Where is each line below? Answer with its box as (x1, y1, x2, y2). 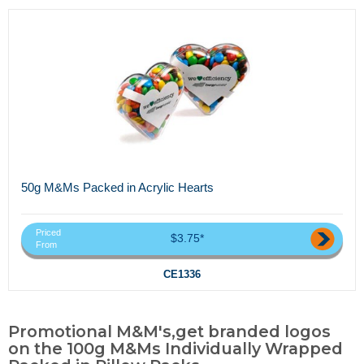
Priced (36, 227, 61, 238)
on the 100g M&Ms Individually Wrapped (8, 339, 343, 359)
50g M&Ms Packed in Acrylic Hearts (21, 180, 214, 194)
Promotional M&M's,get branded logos (8, 322, 331, 342)
